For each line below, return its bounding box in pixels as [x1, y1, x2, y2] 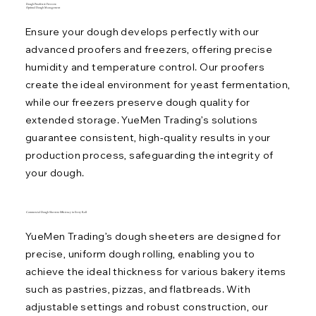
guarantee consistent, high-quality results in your [25, 131, 271, 145]
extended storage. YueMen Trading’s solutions [25, 114, 258, 127]
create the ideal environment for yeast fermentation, [25, 78, 291, 92]
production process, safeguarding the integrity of [25, 149, 274, 162]
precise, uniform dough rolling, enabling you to [25, 248, 255, 261]
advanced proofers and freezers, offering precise [25, 43, 272, 56]
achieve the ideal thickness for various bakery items [25, 265, 286, 279]
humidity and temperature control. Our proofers [25, 61, 265, 74]
